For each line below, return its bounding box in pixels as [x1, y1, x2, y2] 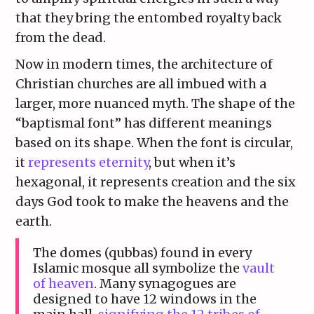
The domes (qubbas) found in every [33, 245, 252, 261]
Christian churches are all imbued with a [15, 76, 267, 93]
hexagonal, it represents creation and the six [15, 174, 296, 191]
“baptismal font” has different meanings [15, 115, 273, 132]
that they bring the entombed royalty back [15, 10, 282, 27]
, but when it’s [149, 154, 236, 171]
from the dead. [15, 29, 107, 46]
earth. [15, 213, 53, 230]
